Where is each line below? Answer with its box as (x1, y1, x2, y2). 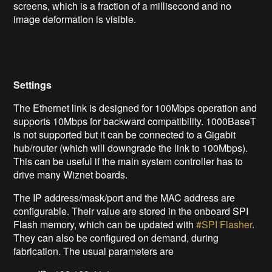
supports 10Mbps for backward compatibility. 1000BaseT (13, 114, 257, 128)
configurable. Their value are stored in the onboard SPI (13, 203, 249, 218)
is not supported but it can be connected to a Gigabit (13, 127, 236, 141)
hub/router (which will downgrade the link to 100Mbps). (13, 140, 248, 155)
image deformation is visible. (13, 12, 137, 26)
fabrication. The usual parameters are (13, 243, 174, 258)
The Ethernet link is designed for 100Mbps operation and (13, 100, 257, 115)
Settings (13, 77, 52, 92)
